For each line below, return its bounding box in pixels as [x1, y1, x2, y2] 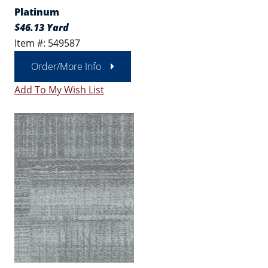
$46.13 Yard [14, 21, 69, 34]
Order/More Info [31, 60, 101, 73]
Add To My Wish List [14, 83, 104, 96]
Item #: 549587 [14, 36, 80, 50]
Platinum [14, 5, 59, 19]
